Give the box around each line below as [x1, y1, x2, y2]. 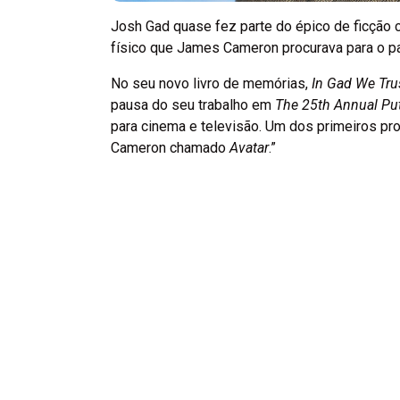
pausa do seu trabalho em [111, 96, 275, 113]
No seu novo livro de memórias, [111, 74, 312, 92]
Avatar [229, 138, 269, 156]
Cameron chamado [111, 138, 229, 156]
